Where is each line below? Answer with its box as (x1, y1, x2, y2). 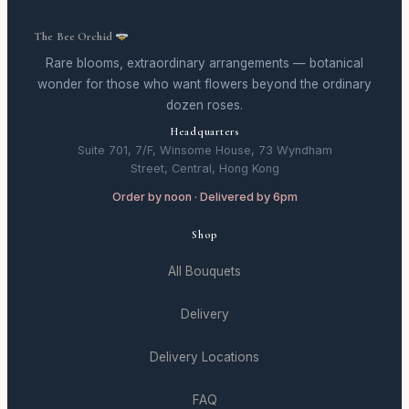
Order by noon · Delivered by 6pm (111, 190, 298, 204)
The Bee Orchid (35, 29, 115, 45)
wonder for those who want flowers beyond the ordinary (37, 77, 372, 92)
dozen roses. (166, 98, 243, 113)
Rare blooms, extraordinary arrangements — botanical (46, 56, 363, 71)
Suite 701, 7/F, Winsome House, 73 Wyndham (77, 143, 332, 158)
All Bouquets (168, 264, 241, 279)
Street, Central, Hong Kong (130, 162, 279, 176)
